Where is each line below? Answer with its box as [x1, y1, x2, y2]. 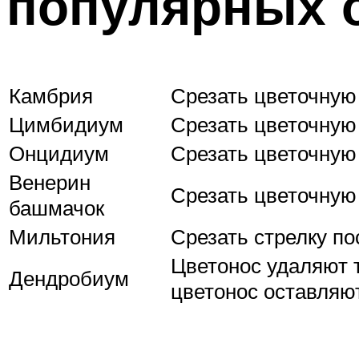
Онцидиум [9, 139, 109, 166]
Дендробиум [9, 264, 129, 291]
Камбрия [9, 82, 93, 108]
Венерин [9, 168, 91, 195]
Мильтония [9, 223, 115, 249]
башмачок [9, 194, 104, 220]
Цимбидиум [9, 111, 123, 137]
